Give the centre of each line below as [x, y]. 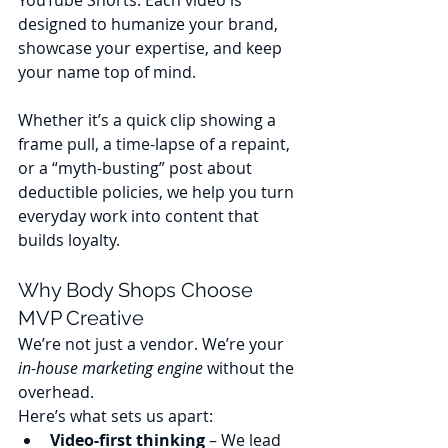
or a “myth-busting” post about [137, 168]
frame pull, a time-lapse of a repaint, [156, 144]
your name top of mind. [107, 72]
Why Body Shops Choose [138, 290]
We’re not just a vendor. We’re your [153, 344]
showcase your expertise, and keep [152, 48]
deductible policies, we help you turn [158, 192]
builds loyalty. [69, 240]
